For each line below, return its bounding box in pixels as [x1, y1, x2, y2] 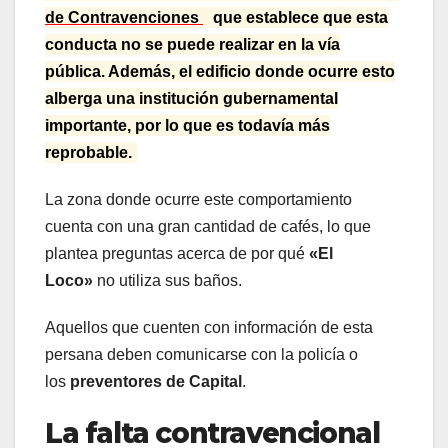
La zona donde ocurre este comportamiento [45, 191, 352, 209]
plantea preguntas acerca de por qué [45, 245, 309, 263]
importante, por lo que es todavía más [45, 117, 330, 135]
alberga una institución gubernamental [45, 90, 338, 108]
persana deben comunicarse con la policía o [45, 346, 358, 364]
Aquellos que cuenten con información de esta [45, 319, 373, 337]
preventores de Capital [70, 373, 242, 391]
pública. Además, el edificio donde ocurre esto [45, 63, 395, 81]
